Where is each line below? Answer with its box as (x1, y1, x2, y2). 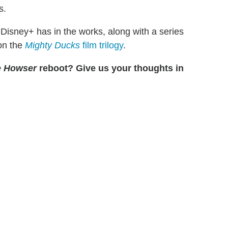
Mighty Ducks (25, 40, 80, 51)
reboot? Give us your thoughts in (37, 63, 184, 74)
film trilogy (80, 40, 123, 51)
